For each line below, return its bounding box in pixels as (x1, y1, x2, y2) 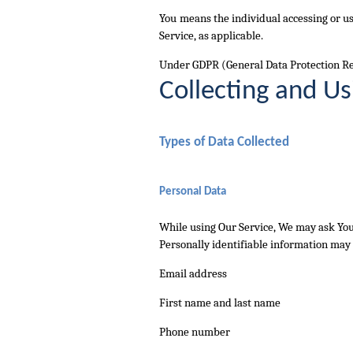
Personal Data (159, 185, 226, 198)
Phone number (159, 324, 230, 339)
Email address (159, 266, 227, 281)
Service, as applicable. (159, 28, 263, 43)
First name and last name (159, 295, 281, 310)
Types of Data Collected (159, 135, 289, 149)
